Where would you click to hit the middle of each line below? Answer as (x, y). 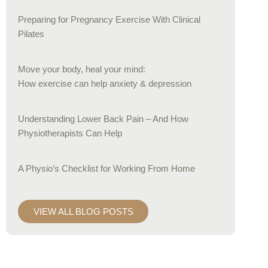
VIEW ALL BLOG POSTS (83, 211)
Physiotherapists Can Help (70, 133)
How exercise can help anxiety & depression (105, 83)
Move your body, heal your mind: (82, 69)
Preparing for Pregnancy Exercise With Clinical (109, 19)
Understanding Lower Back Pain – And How (103, 119)
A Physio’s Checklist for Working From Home (106, 168)
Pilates (31, 34)
